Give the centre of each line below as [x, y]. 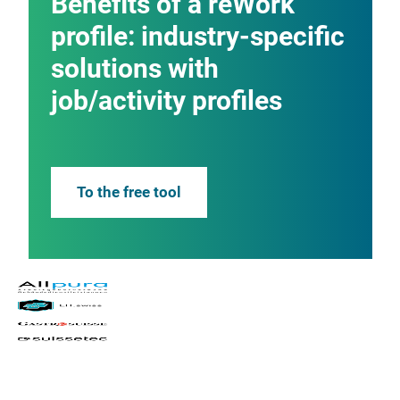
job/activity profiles [166, 100]
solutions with [134, 68]
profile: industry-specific [197, 36]
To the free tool [129, 192]
